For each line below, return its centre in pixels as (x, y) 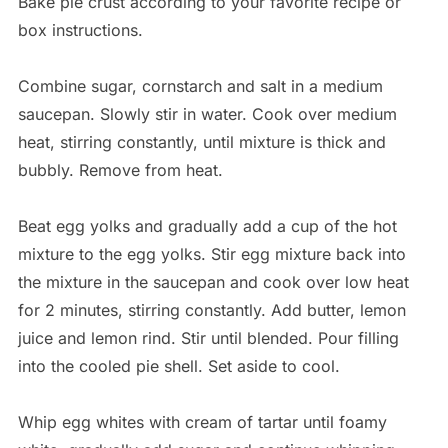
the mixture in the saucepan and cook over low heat (213, 281)
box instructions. (80, 29)
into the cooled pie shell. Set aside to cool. (178, 365)
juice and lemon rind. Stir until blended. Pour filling (208, 337)
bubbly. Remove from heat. (120, 169)
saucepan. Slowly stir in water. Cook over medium (207, 113)
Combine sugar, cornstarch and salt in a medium (200, 85)
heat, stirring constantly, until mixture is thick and (201, 141)
